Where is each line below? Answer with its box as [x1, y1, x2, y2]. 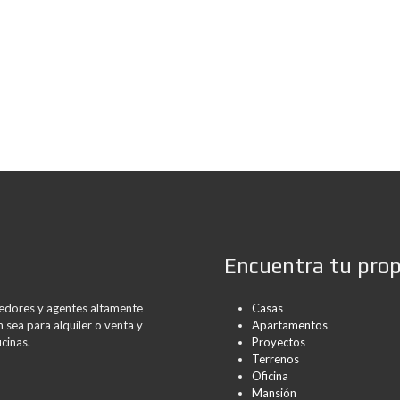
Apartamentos [252, 318, 328, 332]
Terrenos [252, 352, 299, 366]
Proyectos [252, 335, 305, 349]
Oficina [252, 369, 288, 383]
